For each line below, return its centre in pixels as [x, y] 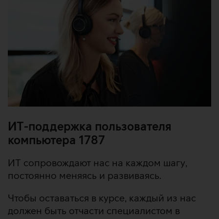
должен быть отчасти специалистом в [94, 211]
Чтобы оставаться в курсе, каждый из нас [102, 198]
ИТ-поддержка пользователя [90, 126]
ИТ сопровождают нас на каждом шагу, [98, 163]
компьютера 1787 [56, 140]
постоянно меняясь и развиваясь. [85, 175]
